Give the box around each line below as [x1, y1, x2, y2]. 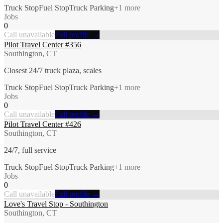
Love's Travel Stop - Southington [4, 199, 108, 208]
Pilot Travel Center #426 [4, 119, 81, 128]
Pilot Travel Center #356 [4, 40, 81, 49]
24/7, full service [4, 145, 56, 154]
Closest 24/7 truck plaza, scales [4, 66, 102, 75]
